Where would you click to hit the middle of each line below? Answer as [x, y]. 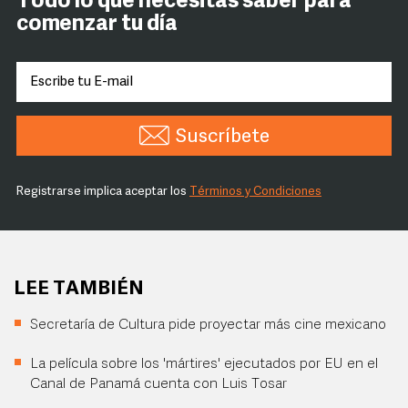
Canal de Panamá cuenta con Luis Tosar [158, 384]
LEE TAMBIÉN [79, 289]
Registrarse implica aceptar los [103, 192]
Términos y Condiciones [255, 192]
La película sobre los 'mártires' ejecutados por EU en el [204, 364]
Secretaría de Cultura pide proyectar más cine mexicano [208, 325]
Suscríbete [222, 137]
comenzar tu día [97, 25]
